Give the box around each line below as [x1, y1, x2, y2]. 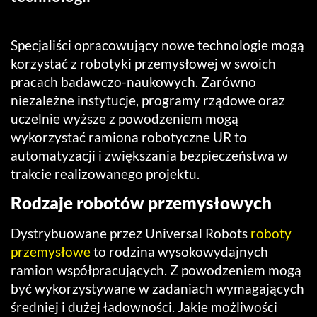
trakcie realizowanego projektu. [11, 166, 200, 183]
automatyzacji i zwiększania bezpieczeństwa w [11, 147, 288, 164]
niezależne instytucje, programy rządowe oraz [11, 92, 285, 109]
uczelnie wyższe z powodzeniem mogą [11, 110, 238, 127]
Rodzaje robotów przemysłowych [11, 192, 272, 214]
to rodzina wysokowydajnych [91, 243, 268, 260]
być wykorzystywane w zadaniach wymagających [11, 280, 304, 297]
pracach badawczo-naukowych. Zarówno [11, 74, 256, 91]
